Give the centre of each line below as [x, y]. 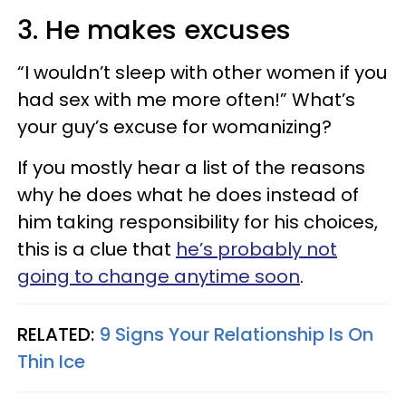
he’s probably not [256, 249]
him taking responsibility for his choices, [198, 222]
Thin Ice [51, 361]
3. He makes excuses [154, 29]
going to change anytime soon [159, 276]
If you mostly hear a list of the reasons [191, 167]
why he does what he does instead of [188, 194]
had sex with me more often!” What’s [186, 99]
